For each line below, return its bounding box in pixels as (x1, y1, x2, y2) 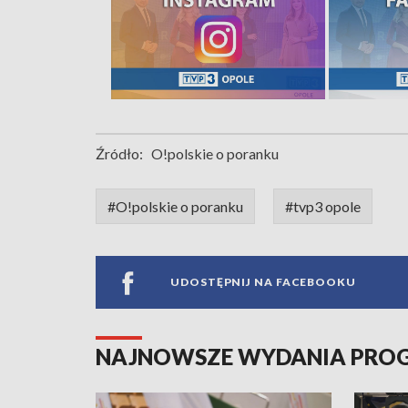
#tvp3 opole (285, 197, 361, 215)
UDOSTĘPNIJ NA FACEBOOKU (170, 275, 356, 290)
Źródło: (96, 144, 143, 162)
